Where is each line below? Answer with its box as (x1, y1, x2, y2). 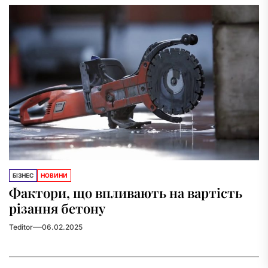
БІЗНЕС (13, 172, 33, 179)
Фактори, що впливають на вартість (9, 184, 242, 202)
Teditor (9, 223, 33, 232)
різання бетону (9, 199, 105, 217)
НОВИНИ (41, 172, 68, 179)
